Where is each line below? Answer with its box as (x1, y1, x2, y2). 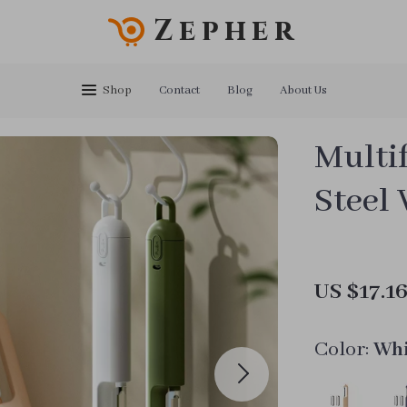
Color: (314, 337, 370, 362)
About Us (280, 83, 327, 98)
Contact (159, 83, 200, 98)
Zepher (153, 12, 300, 51)
